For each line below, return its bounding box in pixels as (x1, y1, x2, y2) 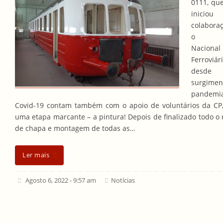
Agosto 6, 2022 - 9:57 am (25, 176, 97, 185)
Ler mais (22, 150, 49, 159)
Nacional (191, 43, 221, 53)
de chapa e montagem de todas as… (15, 123, 135, 133)
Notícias (111, 176, 135, 185)
